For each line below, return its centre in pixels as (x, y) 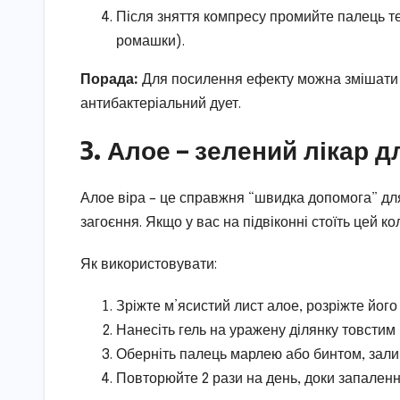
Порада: (109, 80)
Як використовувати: (149, 264)
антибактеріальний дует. (161, 104)
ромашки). (150, 42)
